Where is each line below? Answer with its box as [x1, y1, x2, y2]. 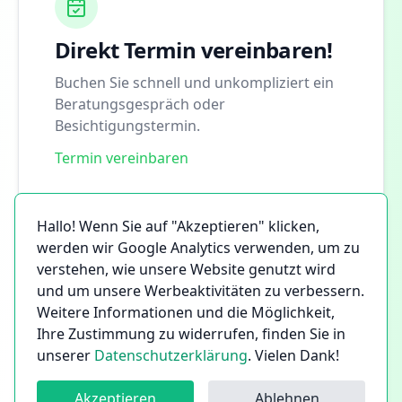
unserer [37, 345, 91, 365]
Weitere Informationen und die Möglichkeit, [37, 302, 335, 322]
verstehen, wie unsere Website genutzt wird [37, 259, 336, 279]
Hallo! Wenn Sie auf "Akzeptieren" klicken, [37, 216, 319, 236]
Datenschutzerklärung [94, 345, 248, 365]
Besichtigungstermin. [55, 115, 200, 135]
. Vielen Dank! [248, 345, 339, 365]
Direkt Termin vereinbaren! [55, 34, 333, 65]
